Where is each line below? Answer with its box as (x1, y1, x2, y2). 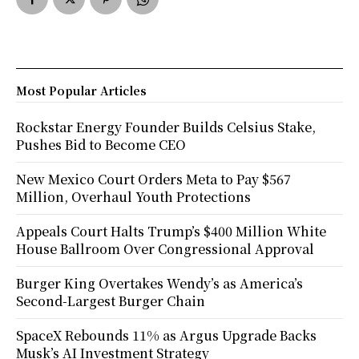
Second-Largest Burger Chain (16, 291, 205, 310)
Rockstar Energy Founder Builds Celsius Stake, (16, 117, 316, 136)
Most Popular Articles (16, 82, 147, 99)
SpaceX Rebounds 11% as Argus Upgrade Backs (16, 325, 317, 345)
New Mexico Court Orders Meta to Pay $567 (16, 169, 291, 188)
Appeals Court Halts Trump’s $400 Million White (16, 221, 326, 240)
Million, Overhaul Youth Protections (16, 187, 251, 206)
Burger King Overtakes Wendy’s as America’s (16, 273, 303, 292)
